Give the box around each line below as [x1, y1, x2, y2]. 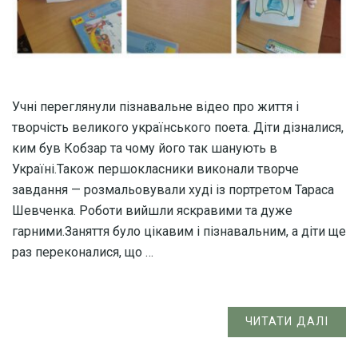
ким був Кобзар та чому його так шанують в [12, 140, 277, 156]
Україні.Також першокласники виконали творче [12, 161, 299, 177]
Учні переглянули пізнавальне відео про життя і [12, 98, 299, 114]
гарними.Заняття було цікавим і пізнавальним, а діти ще [12, 223, 346, 239]
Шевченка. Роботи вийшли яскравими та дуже [12, 202, 292, 218]
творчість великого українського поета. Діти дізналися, [12, 119, 344, 135]
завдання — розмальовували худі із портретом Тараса [12, 181, 334, 197]
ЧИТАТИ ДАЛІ [245, 314, 328, 328]
